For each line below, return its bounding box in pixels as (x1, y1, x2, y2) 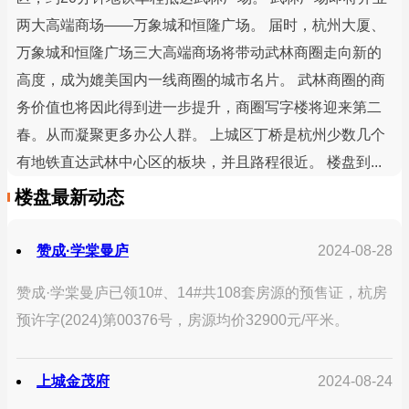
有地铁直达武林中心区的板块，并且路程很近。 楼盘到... (16, 154, 382, 171)
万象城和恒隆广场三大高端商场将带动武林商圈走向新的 (16, 45, 382, 61)
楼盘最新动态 (15, 187, 124, 208)
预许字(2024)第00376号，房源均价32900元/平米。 (16, 312, 349, 329)
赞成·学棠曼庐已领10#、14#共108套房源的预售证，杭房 (16, 285, 387, 301)
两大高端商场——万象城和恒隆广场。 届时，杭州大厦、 (16, 17, 385, 34)
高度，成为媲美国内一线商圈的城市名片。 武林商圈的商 (16, 72, 385, 89)
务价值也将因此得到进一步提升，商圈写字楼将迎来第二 (16, 100, 382, 116)
